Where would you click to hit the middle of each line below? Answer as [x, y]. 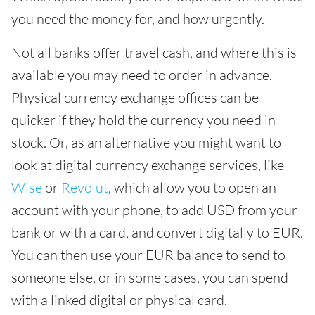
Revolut [85, 187]
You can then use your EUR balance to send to [148, 255]
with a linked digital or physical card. [119, 300]
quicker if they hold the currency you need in [143, 120]
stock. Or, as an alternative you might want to [146, 142]
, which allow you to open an [192, 187]
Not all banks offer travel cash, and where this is [154, 52]
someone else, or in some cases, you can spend [150, 277]
